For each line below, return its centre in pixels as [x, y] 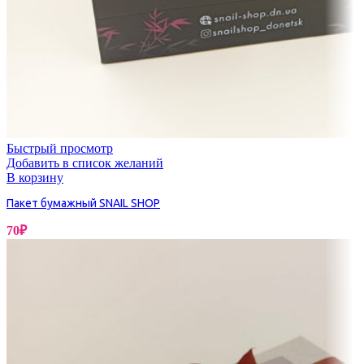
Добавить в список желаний [85, 163]
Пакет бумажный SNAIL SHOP [83, 204]
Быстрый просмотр [60, 149]
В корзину [35, 178]
